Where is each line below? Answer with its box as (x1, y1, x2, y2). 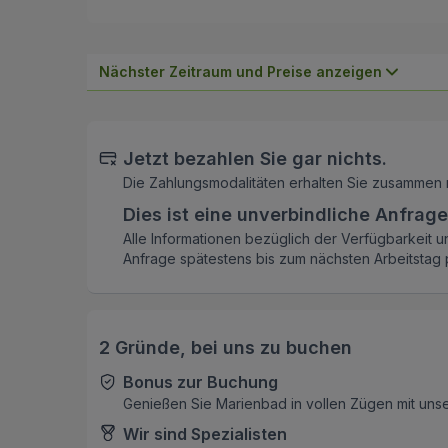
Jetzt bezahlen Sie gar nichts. (123, 148, 387, 170)
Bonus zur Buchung (123, 372, 278, 393)
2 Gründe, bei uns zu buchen (99, 337, 352, 359)
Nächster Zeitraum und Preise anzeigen (99, 63, 382, 81)
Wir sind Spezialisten (123, 424, 287, 445)
